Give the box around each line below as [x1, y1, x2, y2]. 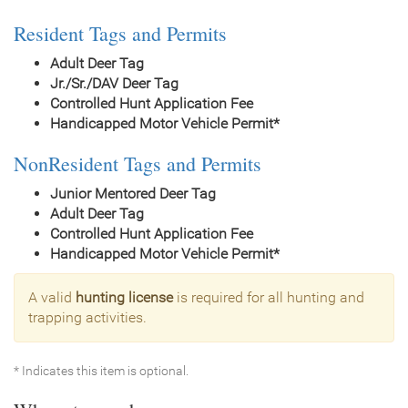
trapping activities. [28, 308, 147, 326]
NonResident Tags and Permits [14, 149, 261, 177]
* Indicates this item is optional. [14, 362, 189, 378]
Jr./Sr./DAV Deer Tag [50, 74, 178, 92]
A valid [28, 288, 76, 306]
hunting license [76, 288, 173, 306]
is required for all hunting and [173, 288, 364, 306]
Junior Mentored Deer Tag [50, 184, 216, 202]
